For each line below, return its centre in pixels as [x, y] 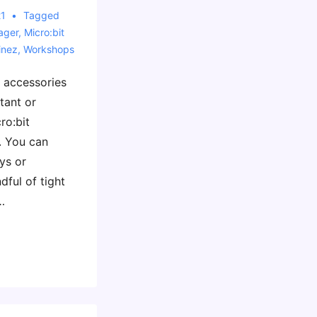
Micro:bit [44, 32]
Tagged [42, 15]
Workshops [48, 49]
